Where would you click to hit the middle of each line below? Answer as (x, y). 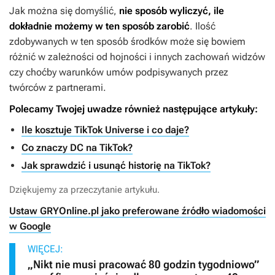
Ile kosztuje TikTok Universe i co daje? (105, 130)
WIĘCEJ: (45, 249)
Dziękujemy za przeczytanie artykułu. (84, 189)
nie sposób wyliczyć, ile (172, 10)
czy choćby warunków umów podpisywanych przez (119, 72)
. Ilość (203, 26)
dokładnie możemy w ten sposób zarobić (99, 26)
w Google (30, 226)
